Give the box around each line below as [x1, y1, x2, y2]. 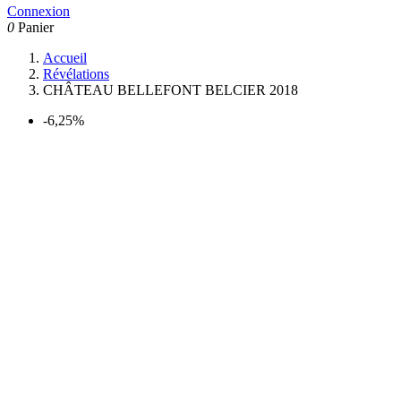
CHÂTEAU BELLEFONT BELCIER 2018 [43, 82, 298, 98]
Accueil [43, 50, 87, 65]
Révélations [43, 66, 109, 81]
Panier [18, 20, 54, 35]
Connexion [7, 4, 70, 19]
